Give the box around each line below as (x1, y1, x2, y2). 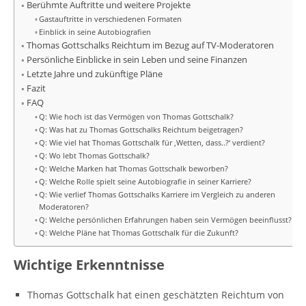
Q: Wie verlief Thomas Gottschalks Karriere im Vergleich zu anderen (39, 189, 276, 199)
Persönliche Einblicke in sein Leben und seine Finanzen (26, 54, 247, 66)
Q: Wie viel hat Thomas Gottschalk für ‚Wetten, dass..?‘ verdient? (39, 137, 266, 148)
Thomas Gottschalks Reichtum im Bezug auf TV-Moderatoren (26, 40, 274, 51)
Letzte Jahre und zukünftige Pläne (26, 68, 163, 80)
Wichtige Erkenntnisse (14, 255, 165, 274)
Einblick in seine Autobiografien (39, 27, 152, 37)
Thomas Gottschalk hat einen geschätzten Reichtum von (27, 288, 284, 301)
